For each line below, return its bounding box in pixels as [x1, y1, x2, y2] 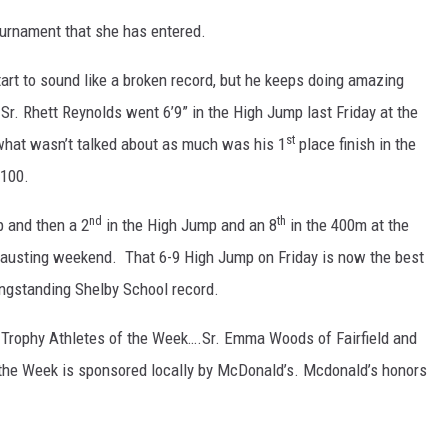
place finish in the [295, 134, 416, 155]
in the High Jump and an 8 [102, 215, 277, 236]
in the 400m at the [286, 215, 409, 236]
